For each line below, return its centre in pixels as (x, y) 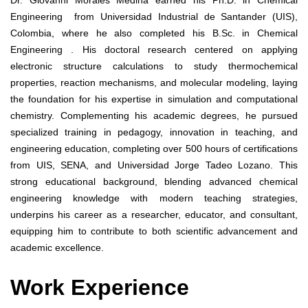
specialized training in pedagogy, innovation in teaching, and (154, 132)
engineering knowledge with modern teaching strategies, (154, 198)
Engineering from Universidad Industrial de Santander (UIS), (154, 16)
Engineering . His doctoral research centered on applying (154, 49)
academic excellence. (57, 247)
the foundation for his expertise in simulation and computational (154, 99)
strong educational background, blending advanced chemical (154, 181)
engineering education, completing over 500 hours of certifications (154, 148)
